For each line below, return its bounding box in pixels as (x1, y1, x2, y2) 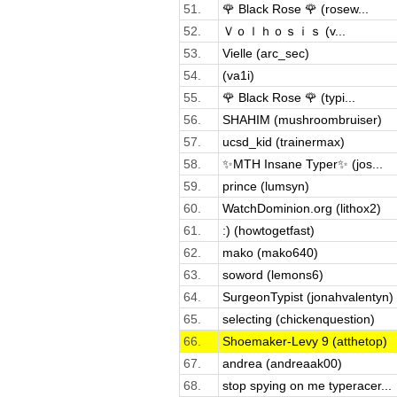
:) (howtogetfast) (222, 222, 315, 237)
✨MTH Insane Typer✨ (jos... (222, 156, 383, 171)
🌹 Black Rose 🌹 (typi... (222, 90, 355, 105)
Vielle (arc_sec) (222, 45, 309, 60)
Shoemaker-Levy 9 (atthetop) (222, 333, 387, 348)
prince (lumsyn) (222, 178, 309, 193)
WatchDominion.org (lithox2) (222, 200, 381, 215)
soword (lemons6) (222, 267, 323, 282)
